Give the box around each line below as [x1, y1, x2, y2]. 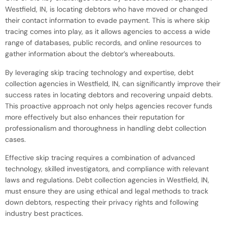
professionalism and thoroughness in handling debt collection [5, 123, 206, 133]
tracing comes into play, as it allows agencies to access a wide [5, 27, 210, 36]
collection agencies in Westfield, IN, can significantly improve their [5, 79, 220, 88]
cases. [5, 134, 26, 144]
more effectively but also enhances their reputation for [5, 112, 184, 122]
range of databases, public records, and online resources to [5, 38, 201, 48]
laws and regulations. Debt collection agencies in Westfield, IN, [5, 175, 209, 185]
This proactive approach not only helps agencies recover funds [5, 101, 212, 110]
